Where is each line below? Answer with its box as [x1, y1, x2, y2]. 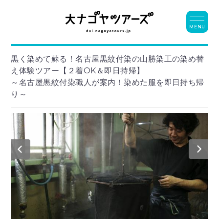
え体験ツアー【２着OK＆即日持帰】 [11, 66, 145, 75]
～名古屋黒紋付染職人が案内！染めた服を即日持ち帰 [11, 77, 204, 87]
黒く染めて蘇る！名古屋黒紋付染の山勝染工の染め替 [11, 54, 204, 64]
